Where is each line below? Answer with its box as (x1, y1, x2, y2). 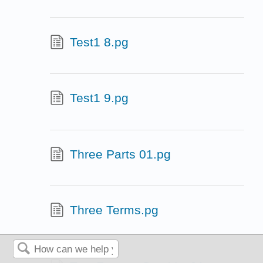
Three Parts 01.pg (69, 147, 171, 161)
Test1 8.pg (69, 35, 129, 49)
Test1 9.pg (69, 91, 129, 105)
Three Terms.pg (69, 203, 159, 217)
